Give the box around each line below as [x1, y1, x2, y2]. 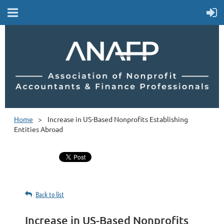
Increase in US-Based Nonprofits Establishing [47, 114, 188, 123]
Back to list [35, 189, 64, 198]
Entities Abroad [14, 124, 63, 133]
